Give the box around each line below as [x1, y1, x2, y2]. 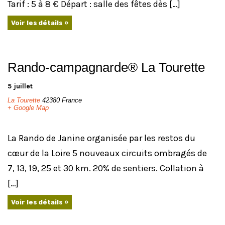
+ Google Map [8, 103, 49, 111]
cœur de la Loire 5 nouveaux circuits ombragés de [8, 147, 207, 159]
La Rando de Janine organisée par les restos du [8, 132, 195, 144]
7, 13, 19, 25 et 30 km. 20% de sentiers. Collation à [8, 162, 204, 174]
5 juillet [8, 81, 33, 90]
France [62, 96, 82, 104]
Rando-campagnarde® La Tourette [8, 60, 205, 74]
